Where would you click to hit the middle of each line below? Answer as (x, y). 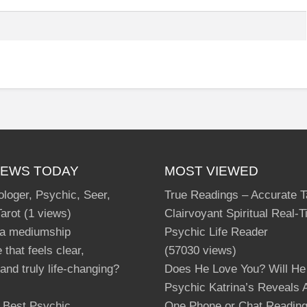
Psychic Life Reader (216, 232)
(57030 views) (200, 251)
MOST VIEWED (211, 171)
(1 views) (46, 214)
